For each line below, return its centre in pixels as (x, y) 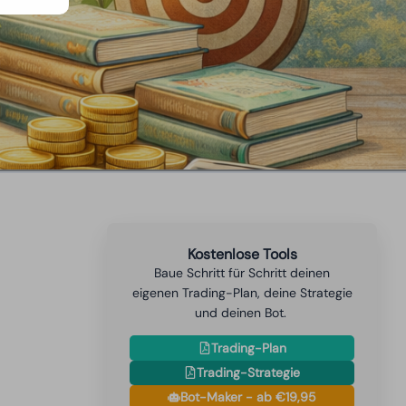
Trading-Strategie (249, 373)
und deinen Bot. (242, 313)
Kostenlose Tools (242, 254)
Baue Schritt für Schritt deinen (242, 273)
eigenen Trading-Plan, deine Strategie (242, 293)
